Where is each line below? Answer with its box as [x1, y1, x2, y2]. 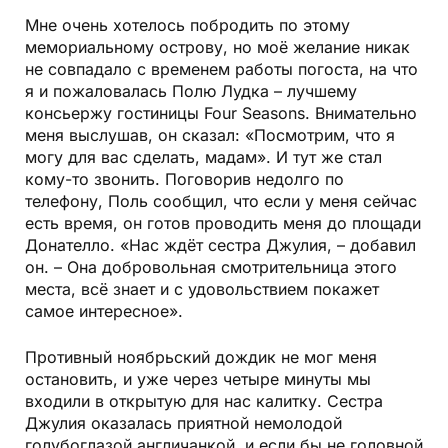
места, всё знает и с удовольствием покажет [25, 278, 379, 299]
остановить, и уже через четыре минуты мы [25, 368, 371, 389]
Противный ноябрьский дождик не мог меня [25, 346, 377, 367]
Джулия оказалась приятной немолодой [25, 412, 342, 433]
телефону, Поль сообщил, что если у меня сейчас [25, 190, 417, 211]
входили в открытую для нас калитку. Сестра [25, 390, 383, 411]
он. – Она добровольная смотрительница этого [25, 256, 397, 277]
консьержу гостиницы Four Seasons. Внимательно [25, 102, 417, 123]
